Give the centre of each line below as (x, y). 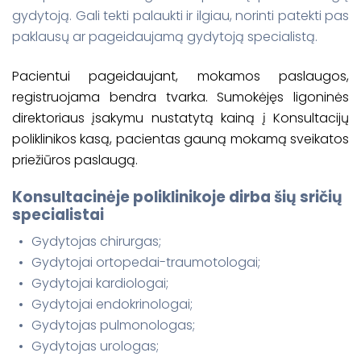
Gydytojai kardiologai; (100, 284)
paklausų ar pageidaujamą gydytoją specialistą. (165, 37)
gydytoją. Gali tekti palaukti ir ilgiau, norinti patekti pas (180, 16)
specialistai (58, 214)
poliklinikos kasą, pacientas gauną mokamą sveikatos (180, 139)
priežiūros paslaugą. (75, 160)
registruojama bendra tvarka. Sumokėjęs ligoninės (180, 97)
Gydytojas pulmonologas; (113, 326)
